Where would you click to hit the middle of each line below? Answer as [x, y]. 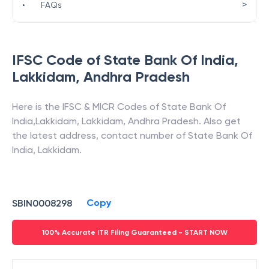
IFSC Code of [58, 60]
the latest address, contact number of [100, 135]
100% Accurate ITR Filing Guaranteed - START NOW [134, 232]
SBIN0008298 [42, 203]
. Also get [220, 121]
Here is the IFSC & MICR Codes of [87, 107]
